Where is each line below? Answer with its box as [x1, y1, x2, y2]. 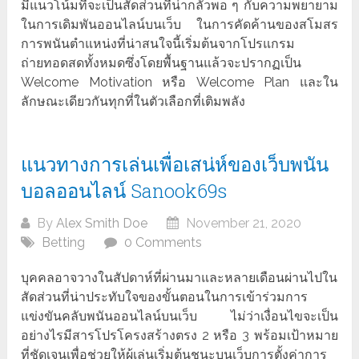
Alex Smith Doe [56, 216, 148, 232]
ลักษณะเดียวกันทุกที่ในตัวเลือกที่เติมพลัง [21, 94, 246, 110]
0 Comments [124, 235, 203, 251]
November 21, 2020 [183, 216, 302, 232]
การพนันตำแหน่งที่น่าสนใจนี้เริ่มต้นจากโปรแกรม [21, 36, 296, 52]
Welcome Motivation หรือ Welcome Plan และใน [21, 75, 338, 91]
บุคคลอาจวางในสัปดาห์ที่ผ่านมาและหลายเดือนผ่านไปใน [21, 270, 338, 286]
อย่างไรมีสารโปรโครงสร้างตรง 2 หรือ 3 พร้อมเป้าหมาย [21, 328, 338, 344]
